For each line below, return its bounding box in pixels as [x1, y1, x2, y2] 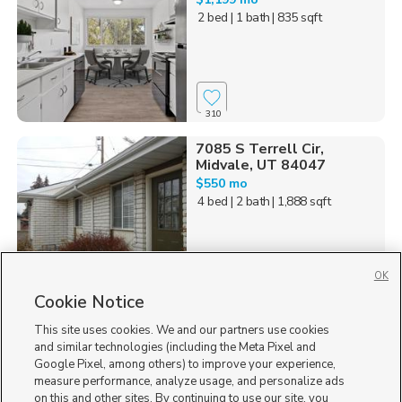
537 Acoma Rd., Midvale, [195, 322, 364, 343]
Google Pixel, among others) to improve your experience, [34, 356, 336, 372]
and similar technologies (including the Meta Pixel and [34, 339, 317, 355]
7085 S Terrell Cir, [195, 139, 324, 160]
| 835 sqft [272, 9, 322, 27]
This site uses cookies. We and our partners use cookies [34, 322, 330, 338]
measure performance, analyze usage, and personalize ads [34, 373, 345, 389]
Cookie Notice [34, 291, 145, 314]
